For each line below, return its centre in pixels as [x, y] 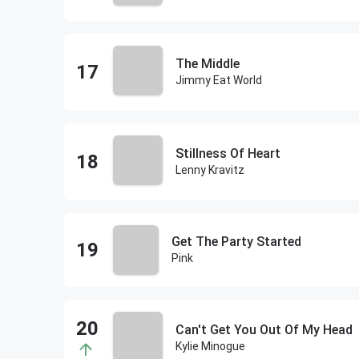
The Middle [207, 64]
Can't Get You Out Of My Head [264, 330]
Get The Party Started [236, 242]
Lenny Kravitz [210, 170]
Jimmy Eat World [218, 80]
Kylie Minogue [210, 346]
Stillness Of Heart [228, 153]
